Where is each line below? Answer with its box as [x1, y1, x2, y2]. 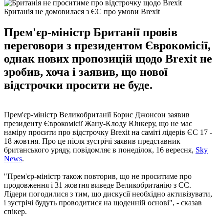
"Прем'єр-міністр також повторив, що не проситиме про [4, 172, 192, 180]
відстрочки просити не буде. [4, 78, 153, 91]
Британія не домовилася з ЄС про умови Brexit [4, 7, 160, 16]
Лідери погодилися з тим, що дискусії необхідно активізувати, [4, 189, 212, 198]
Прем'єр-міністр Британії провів [4, 25, 177, 39]
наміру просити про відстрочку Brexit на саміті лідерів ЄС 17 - [4, 128, 212, 136]
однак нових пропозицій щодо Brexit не [4, 52, 212, 65]
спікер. [4, 207, 27, 216]
